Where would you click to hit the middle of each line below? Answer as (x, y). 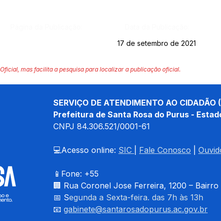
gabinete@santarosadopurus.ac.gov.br (136, 209)
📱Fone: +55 (77, 174)
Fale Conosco (165, 150)
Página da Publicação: (46, 27)
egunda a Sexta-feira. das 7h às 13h (136, 197)
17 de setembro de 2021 (157, 43)
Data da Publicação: (157, 27)
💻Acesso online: (86, 150)
